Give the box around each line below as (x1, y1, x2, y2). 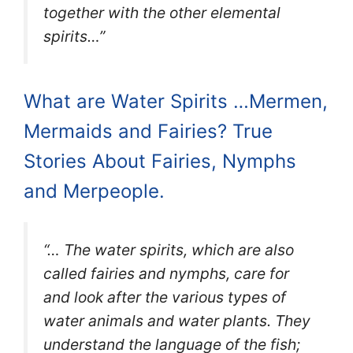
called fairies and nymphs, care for (43, 263, 289, 283)
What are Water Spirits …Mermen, (24, 89, 328, 113)
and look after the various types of (43, 287, 286, 307)
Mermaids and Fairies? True (24, 119, 273, 143)
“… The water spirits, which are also (43, 240, 294, 259)
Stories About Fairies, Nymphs (24, 149, 296, 173)
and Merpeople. (24, 179, 165, 203)
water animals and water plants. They (43, 310, 310, 330)
